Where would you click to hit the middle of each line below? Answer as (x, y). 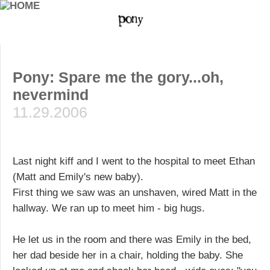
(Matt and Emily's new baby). (78, 177)
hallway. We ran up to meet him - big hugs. (109, 208)
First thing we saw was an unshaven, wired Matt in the (135, 192)
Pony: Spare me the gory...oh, (118, 77)
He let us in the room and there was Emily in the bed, (132, 239)
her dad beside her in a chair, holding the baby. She (128, 255)
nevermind (51, 95)
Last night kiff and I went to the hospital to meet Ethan (134, 161)
